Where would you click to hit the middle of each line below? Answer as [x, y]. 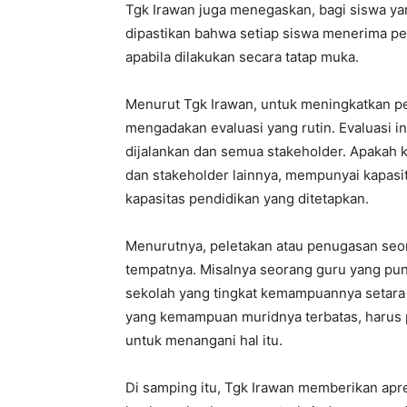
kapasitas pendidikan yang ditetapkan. [247, 198]
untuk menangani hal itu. [204, 340]
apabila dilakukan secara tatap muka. [242, 56]
